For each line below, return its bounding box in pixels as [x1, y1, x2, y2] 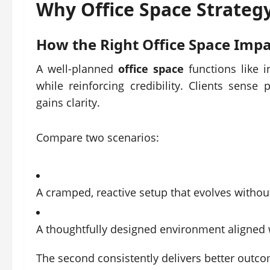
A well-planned [36, 61, 118, 76]
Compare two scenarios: [36, 130, 159, 145]
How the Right [36, 34, 142, 54]
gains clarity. [36, 95, 100, 110]
